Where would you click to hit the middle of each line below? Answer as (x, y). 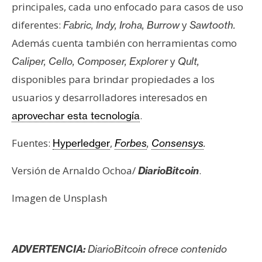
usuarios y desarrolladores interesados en (109, 98)
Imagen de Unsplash (59, 198)
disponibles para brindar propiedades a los (113, 80)
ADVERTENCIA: (49, 249)
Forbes (131, 143)
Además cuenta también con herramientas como (124, 43)
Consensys (177, 143)
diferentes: (37, 25)
